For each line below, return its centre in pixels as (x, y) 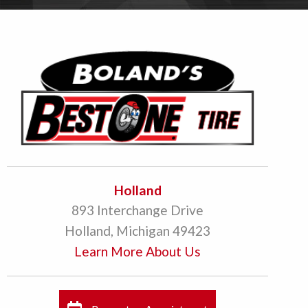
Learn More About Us (137, 251)
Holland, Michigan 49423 (137, 231)
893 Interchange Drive (137, 210)
